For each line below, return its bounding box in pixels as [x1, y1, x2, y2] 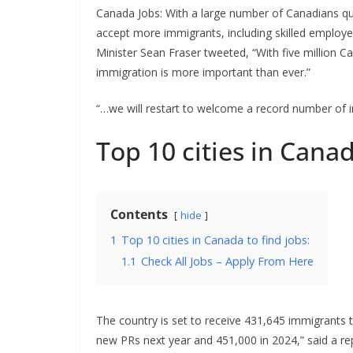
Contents [110, 206, 168, 223]
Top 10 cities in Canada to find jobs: [121, 232, 310, 247]
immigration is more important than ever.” [96, 65, 310, 80]
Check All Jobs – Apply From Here [141, 254, 314, 269]
